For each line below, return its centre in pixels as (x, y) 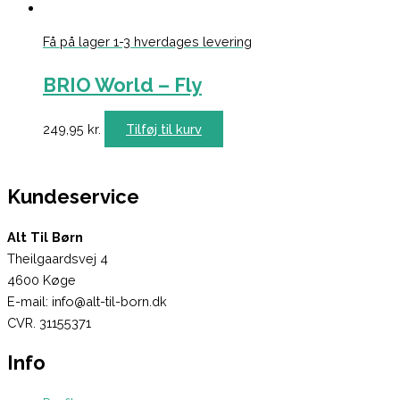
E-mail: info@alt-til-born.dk (87, 301)
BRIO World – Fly (122, 85)
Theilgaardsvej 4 (58, 258)
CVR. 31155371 (49, 322)
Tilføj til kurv (164, 129)
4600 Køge (42, 279)
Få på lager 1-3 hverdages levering (147, 42)
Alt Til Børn (45, 237)
